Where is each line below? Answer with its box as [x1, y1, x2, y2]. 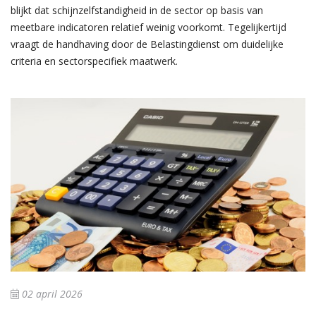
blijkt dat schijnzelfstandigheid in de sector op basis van [11, 4, 263, 18]
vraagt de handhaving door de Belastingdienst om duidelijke [11, 37, 284, 51]
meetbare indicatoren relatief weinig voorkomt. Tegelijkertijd [11, 20, 286, 35]
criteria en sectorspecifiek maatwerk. [11, 54, 178, 68]
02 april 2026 [19, 287, 83, 301]
